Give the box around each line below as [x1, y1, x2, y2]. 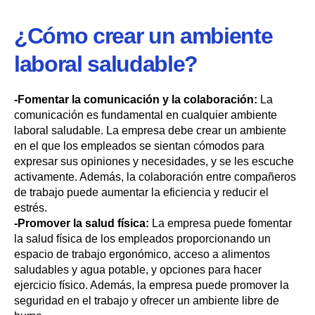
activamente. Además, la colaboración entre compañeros [14, 170, 296, 183]
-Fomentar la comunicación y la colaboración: [14, 93, 257, 105]
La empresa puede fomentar [149, 217, 292, 229]
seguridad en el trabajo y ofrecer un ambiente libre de [14, 294, 279, 307]
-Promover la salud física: [14, 217, 149, 229]
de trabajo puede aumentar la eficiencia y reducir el [14, 186, 269, 198]
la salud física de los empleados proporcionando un [14, 232, 271, 245]
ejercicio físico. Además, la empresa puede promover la [14, 278, 289, 291]
